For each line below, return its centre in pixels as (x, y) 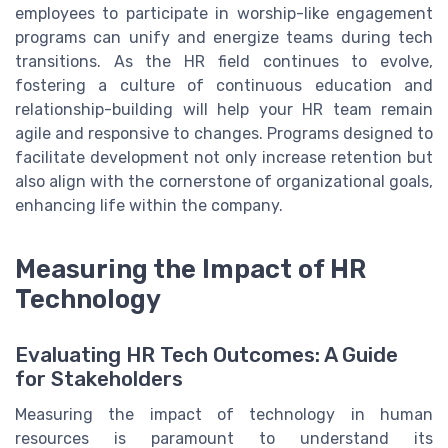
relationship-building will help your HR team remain (224, 110)
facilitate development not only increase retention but (224, 158)
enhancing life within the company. (149, 206)
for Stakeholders (99, 379)
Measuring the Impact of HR (190, 268)
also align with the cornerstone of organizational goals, (224, 182)
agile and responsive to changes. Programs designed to (224, 134)
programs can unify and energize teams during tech (224, 38)
